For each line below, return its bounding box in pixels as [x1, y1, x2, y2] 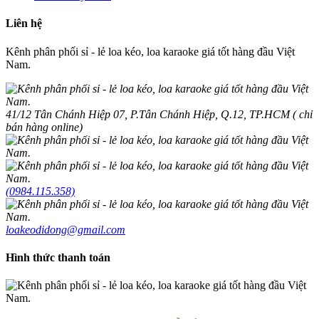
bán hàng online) [6, 120, 83, 133]
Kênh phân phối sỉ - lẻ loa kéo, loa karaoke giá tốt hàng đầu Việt [6, 45, 295, 58]
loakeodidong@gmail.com [6, 223, 125, 236]
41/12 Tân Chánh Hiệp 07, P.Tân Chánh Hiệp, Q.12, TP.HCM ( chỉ [6, 108, 313, 120]
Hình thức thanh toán [6, 251, 110, 263]
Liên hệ [6, 17, 42, 30]
